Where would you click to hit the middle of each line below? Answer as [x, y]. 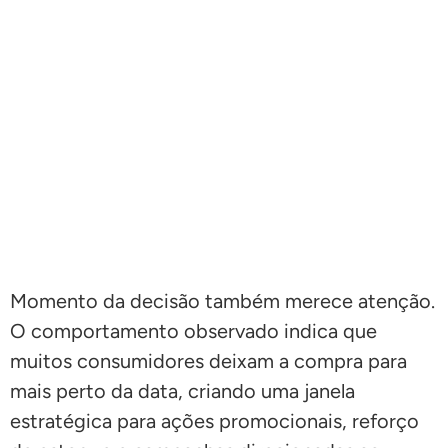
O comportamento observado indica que [193, 330]
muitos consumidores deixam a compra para [208, 360]
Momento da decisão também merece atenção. [222, 300]
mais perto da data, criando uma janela [182, 390]
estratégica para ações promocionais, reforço [214, 420]
